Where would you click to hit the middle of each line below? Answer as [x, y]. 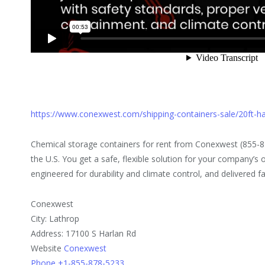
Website [48, 248]
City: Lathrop [55, 219]
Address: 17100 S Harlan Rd [84, 234]
